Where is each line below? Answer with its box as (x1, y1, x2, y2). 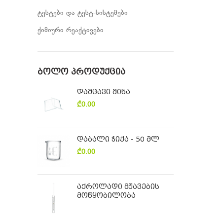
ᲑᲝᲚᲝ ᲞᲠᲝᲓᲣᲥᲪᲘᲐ (37, 67, 125, 76)
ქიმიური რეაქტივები (37, 26, 104, 35)
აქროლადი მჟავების (77, 183, 159, 190)
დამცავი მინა (77, 88, 130, 96)
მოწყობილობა (77, 191, 136, 199)
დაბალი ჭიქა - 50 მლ (77, 135, 159, 143)
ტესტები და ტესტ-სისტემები (37, 9, 128, 17)
